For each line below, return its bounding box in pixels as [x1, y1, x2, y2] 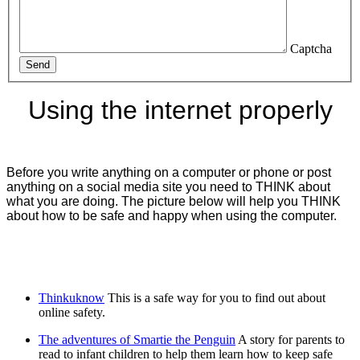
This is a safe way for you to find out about [108, 291, 325, 305]
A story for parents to [238, 333, 345, 347]
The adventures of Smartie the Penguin [39, 333, 235, 347]
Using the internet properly [27, 96, 333, 125]
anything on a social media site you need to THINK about [6, 180, 330, 194]
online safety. [39, 305, 105, 320]
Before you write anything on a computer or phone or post [6, 166, 331, 180]
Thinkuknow [39, 291, 104, 305]
